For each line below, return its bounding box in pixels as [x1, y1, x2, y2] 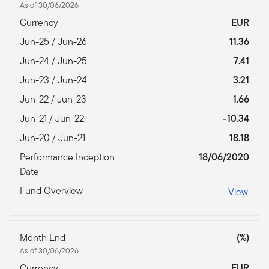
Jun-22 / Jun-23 [20, 92, 89, 107]
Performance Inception [20, 150, 115, 165]
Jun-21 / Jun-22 [20, 112, 86, 126]
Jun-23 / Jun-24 [20, 73, 89, 88]
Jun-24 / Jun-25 [20, 54, 89, 68]
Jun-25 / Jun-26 [20, 35, 89, 49]
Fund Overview [20, 184, 85, 198]
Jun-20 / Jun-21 [20, 131, 88, 145]
